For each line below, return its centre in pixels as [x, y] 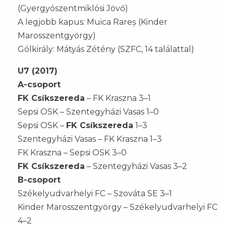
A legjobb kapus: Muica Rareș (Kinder [93, 22]
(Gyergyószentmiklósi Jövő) [73, 8]
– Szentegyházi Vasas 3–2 [136, 166]
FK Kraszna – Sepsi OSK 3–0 [72, 152]
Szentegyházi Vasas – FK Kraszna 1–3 [90, 139]
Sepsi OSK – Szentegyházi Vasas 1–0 [88, 111]
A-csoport [39, 84]
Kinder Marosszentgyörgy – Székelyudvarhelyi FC [118, 207]
